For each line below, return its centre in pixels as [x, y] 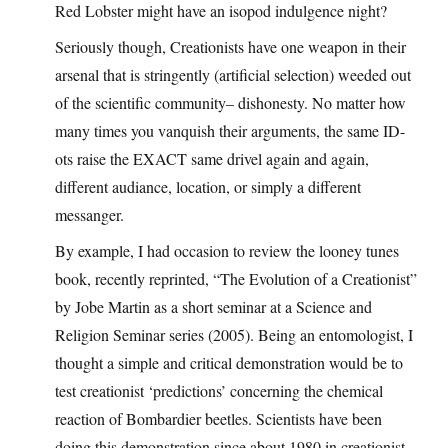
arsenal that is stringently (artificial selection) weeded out [233, 75]
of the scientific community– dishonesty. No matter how [230, 103]
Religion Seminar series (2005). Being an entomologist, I [234, 335]
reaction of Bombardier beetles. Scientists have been [218, 419]
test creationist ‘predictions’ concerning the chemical [219, 391]
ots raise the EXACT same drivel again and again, [212, 159]
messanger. [89, 215]
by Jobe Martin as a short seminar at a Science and [213, 307]
